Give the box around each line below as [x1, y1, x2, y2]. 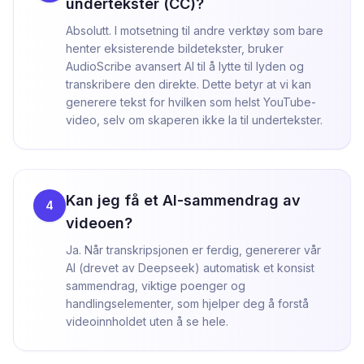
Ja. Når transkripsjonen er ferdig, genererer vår [66, 243, 321, 257]
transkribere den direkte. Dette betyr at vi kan [66, 77, 311, 91]
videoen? [66, 214, 132, 232]
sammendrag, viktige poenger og [66, 279, 245, 292]
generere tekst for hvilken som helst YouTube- [66, 95, 316, 109]
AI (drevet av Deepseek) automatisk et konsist [66, 261, 314, 275]
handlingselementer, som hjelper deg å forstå [66, 297, 309, 310]
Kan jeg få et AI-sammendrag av [66, 192, 301, 209]
